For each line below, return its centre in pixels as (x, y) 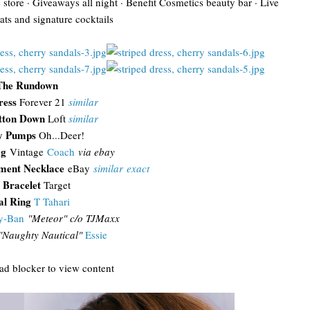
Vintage (27, 152)
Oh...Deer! (60, 135)
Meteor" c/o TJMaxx (75, 218)
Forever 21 (44, 102)
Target (56, 185)
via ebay (97, 152)
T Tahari (52, 201)
